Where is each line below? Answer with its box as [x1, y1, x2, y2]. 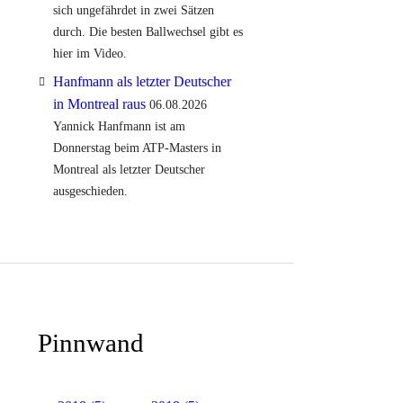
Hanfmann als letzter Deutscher [52, 73, 231, 89]
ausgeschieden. [52, 184, 128, 198]
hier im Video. [52, 46, 127, 60]
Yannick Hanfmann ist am [52, 119, 185, 133]
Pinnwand [38, 328, 144, 357]
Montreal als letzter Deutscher [52, 162, 205, 176]
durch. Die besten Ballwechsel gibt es [52, 24, 243, 39]
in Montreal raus [52, 95, 146, 112]
